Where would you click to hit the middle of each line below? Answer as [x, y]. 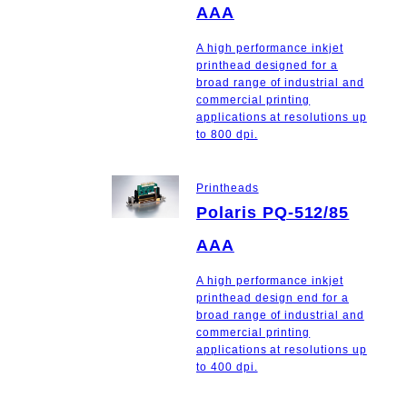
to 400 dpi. [227, 367]
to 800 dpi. [227, 134]
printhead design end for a [273, 298]
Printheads [228, 189]
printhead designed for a [268, 65]
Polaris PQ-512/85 [273, 213]
